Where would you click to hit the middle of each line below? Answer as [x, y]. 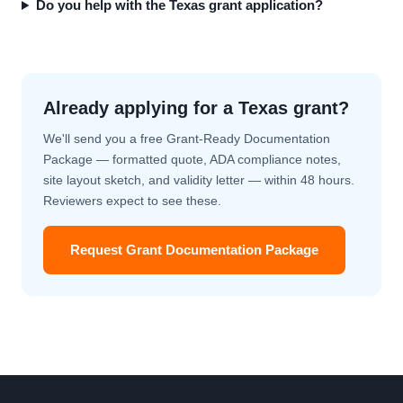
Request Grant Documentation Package [194, 250]
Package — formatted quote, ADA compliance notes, [192, 159]
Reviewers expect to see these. [132, 201]
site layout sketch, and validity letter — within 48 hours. [199, 180]
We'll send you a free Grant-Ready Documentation [187, 139]
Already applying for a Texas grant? [196, 108]
